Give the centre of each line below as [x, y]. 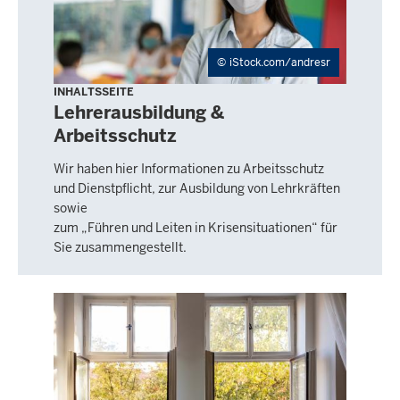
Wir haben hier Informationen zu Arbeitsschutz [189, 168]
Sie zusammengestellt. [120, 247]
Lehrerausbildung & [139, 113]
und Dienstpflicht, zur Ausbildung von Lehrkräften [197, 188]
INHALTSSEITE [94, 92]
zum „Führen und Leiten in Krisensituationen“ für [196, 227]
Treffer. [42, 13]
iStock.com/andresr [280, 63]
